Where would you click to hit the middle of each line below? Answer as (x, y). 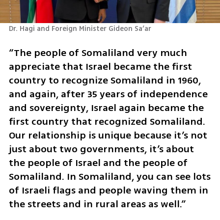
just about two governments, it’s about (101, 149)
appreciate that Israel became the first (100, 66)
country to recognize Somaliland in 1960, (105, 80)
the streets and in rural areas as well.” (97, 204)
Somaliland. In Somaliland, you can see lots (110, 176)
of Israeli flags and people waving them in (108, 190)
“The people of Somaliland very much (98, 53)
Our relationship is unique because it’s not (108, 135)
